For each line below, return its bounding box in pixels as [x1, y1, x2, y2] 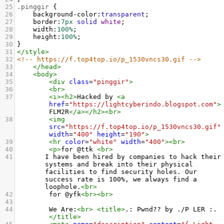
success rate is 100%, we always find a [45, 175, 197, 183]
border [33, 18, 57, 25]
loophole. [45, 183, 81, 190]
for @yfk [21, 190, 81, 198]
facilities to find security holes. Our [45, 168, 197, 175]
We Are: [21, 205, 77, 213]
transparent [101, 10, 145, 18]
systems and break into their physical [45, 160, 193, 168]
